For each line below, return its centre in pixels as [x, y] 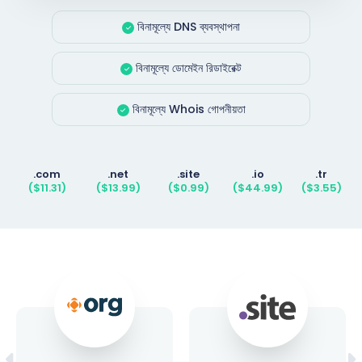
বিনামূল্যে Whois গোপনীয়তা [187, 109]
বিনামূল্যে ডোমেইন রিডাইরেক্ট [187, 68]
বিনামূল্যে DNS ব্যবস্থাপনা [187, 27]
